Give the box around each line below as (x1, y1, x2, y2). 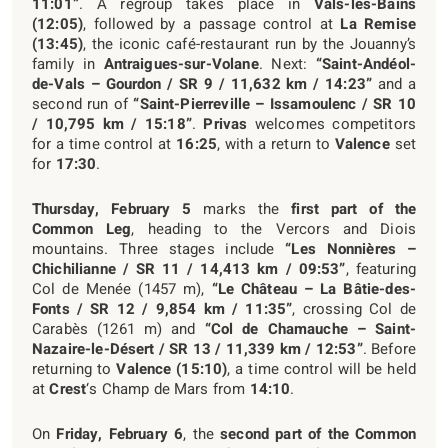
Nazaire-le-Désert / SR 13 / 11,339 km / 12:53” (32, 337, 363, 360)
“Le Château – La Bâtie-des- (211, 277, 416, 300)
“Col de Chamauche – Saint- (204, 317, 416, 340)
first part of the (291, 197, 416, 220)
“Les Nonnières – (285, 237, 416, 260)
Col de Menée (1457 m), (32, 277, 212, 300)
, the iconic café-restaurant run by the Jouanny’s (83, 32, 416, 55)
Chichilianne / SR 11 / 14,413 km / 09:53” (32, 257, 346, 280)
